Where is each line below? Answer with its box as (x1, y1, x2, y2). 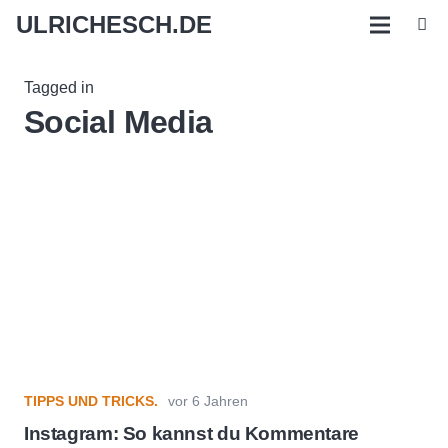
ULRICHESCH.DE (16, 11, 212, 38)
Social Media (24, 104, 213, 140)
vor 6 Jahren (167, 393, 248, 409)
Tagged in (24, 79, 94, 96)
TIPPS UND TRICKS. (24, 393, 158, 409)
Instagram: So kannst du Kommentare (24, 423, 359, 445)
